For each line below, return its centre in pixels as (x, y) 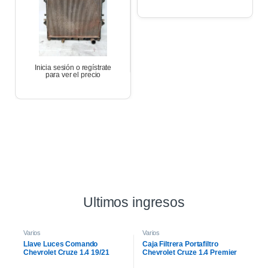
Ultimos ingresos (134, 202)
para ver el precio (73, 74)
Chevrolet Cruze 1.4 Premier (190, 252)
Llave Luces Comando (61, 244)
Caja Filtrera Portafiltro (180, 244)
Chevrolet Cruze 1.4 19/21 (66, 252)
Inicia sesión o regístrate (73, 67)
